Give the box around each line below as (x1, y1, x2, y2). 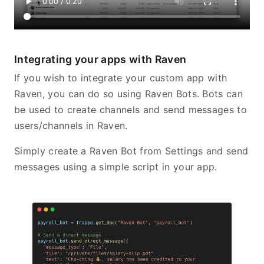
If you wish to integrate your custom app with (14, 71, 227, 84)
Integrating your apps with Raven (14, 52, 187, 65)
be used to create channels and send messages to (14, 103, 247, 115)
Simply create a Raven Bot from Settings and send (14, 144, 249, 157)
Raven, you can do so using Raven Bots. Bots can (14, 87, 243, 100)
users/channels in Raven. (14, 119, 128, 131)
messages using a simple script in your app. (14, 160, 217, 173)
